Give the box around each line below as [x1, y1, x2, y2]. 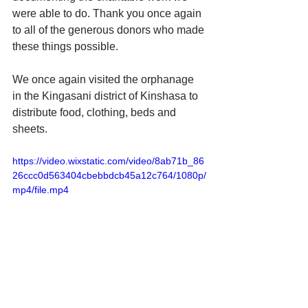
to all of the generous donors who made [12, 24, 207, 36]
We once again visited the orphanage [12, 74, 197, 85]
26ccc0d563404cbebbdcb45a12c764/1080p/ [12, 170, 206, 181]
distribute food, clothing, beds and [12, 107, 179, 118]
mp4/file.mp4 [12, 184, 69, 195]
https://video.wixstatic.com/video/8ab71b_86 [12, 155, 204, 166]
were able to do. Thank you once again [12, 8, 204, 19]
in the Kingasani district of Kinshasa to [12, 90, 201, 102]
